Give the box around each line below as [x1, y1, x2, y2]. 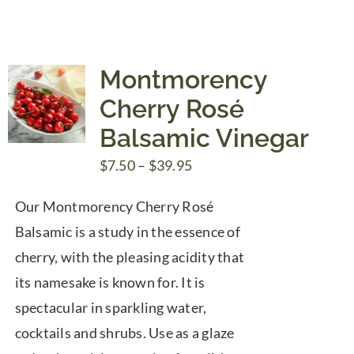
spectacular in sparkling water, [14, 299, 207, 317]
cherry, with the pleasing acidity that [14, 248, 245, 266]
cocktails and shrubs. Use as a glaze [14, 324, 235, 342]
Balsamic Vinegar [99, 123, 309, 153]
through [191, 232, 243, 250]
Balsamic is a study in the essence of [14, 223, 240, 241]
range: [191, 181, 232, 199]
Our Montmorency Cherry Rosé [14, 198, 214, 216]
